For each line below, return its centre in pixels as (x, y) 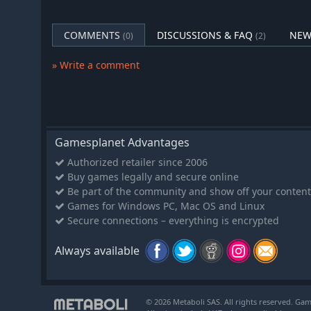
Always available (97, 250)
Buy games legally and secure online (152, 176)
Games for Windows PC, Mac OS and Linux (165, 205)
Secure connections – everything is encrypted (172, 220)
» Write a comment (96, 65)
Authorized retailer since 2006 (136, 162)
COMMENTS (93, 35)
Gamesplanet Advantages (122, 142)
